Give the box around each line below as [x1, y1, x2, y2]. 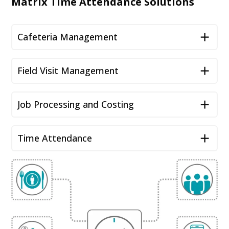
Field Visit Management [17, 64, 119, 77]
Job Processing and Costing [17, 98, 134, 110]
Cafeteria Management [17, 31, 118, 43]
